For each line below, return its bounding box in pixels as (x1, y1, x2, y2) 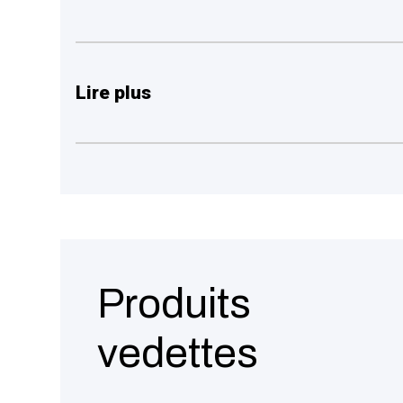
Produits (96, 282, 251, 327)
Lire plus (76, 82, 152, 104)
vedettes (96, 331, 258, 377)
